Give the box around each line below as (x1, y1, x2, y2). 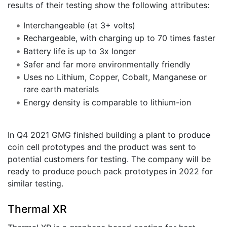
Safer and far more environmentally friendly (23, 59, 191, 69)
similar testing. (8, 178, 63, 188)
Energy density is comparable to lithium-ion (23, 97, 191, 107)
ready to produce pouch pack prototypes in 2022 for (8, 166, 213, 176)
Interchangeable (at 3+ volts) (23, 20, 135, 30)
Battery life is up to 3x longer (23, 46, 136, 56)
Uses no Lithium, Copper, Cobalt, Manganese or (23, 72, 207, 83)
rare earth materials (23, 84, 99, 95)
